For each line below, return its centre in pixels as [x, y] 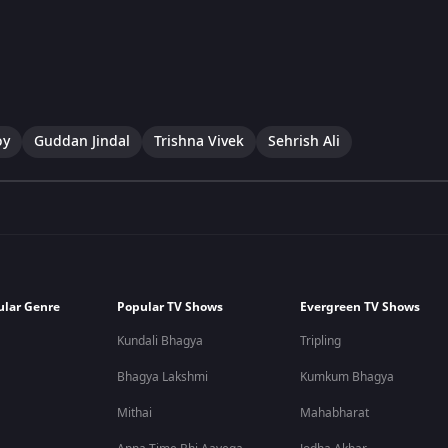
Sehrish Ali [304, 141]
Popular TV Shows [170, 307]
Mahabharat [335, 413]
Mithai [135, 413]
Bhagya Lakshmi [163, 377]
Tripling [321, 341]
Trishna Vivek [199, 141]
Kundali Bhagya [160, 341]
